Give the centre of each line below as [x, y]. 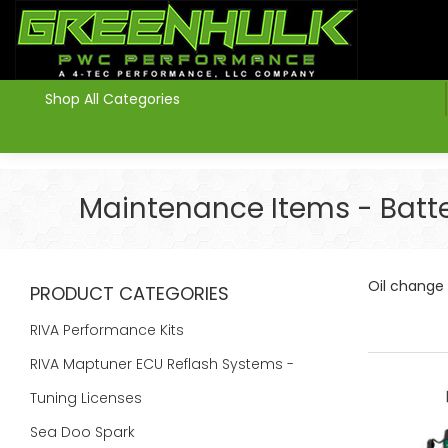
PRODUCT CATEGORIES [129, 293]
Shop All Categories [112, 99]
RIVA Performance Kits [109, 330]
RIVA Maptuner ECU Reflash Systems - [162, 364]
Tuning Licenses [88, 398]
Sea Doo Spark [84, 432]
